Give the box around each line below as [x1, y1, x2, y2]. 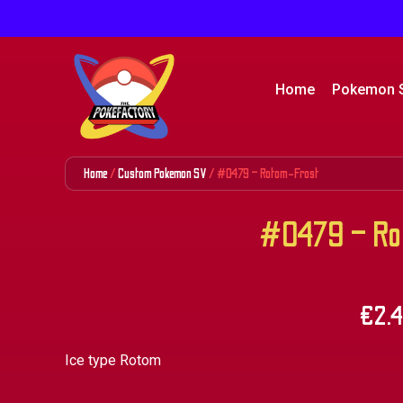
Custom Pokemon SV [118, 166, 207, 183]
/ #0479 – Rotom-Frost [207, 166, 318, 183]
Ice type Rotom [65, 352, 161, 370]
